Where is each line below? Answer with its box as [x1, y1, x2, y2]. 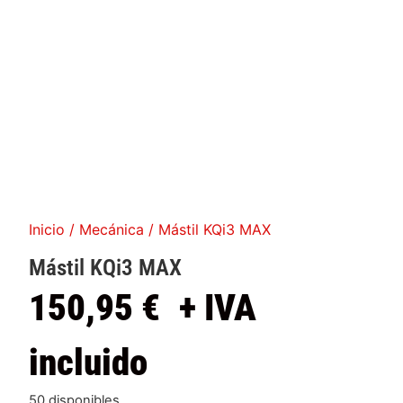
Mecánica [79, 220, 145, 239]
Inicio [29, 220, 66, 239]
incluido [29, 341, 148, 385]
